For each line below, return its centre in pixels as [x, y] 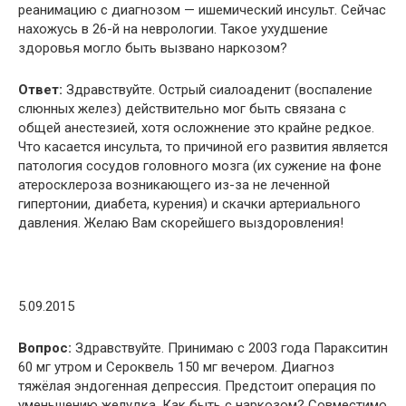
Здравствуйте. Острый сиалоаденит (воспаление [217, 89]
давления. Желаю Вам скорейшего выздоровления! [181, 222]
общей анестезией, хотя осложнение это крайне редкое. [196, 127]
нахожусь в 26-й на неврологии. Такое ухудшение [173, 29]
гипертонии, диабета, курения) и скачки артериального [189, 203]
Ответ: [40, 89]
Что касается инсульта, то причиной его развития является [203, 146]
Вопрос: [45, 348]
